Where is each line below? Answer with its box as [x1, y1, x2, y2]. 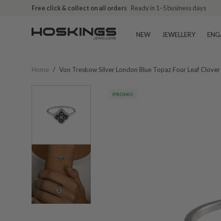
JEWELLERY [162, 31, 195, 38]
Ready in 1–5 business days [131, 4, 206, 12]
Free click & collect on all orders [32, 4, 127, 12]
